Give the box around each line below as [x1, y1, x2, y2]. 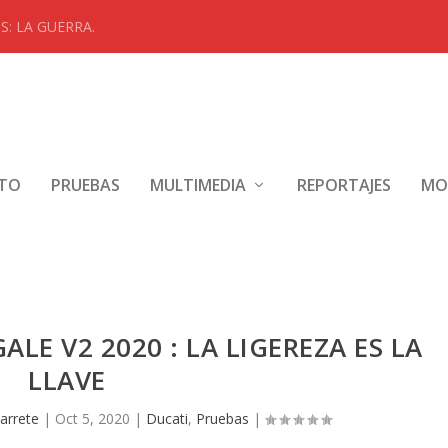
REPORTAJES [297, 173, 392, 196]
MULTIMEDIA [150, 173, 247, 196]
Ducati [145, 408, 188, 428]
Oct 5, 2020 [54, 408, 130, 428]
